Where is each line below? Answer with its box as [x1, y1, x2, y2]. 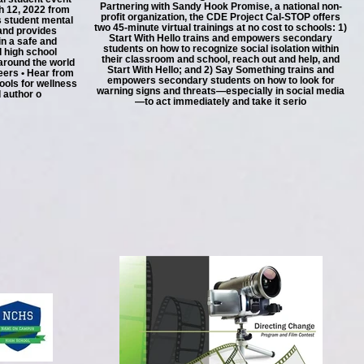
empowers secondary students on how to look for [106, 75, 335, 85]
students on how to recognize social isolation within [102, 43, 339, 54]
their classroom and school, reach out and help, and [102, 54, 340, 64]
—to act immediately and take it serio [135, 96, 306, 106]
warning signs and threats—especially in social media [97, 85, 344, 96]
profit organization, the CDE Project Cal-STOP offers [101, 11, 340, 22]
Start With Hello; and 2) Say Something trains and [107, 64, 334, 75]
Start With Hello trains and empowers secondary [109, 32, 332, 43]
